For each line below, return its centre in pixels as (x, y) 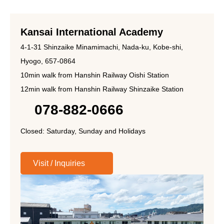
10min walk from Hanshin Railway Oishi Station (95, 75)
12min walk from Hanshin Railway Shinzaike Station (102, 89)
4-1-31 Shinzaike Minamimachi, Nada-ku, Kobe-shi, (102, 47)
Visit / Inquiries (59, 163)
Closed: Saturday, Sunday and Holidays (83, 131)
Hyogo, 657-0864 (48, 61)
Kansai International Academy (92, 32)
